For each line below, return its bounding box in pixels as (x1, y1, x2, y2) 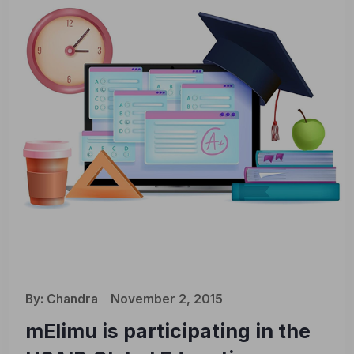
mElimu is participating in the (25, 319, 311, 343)
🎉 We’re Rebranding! (87, 320, 251, 340)
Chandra (47, 292, 98, 307)
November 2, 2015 (111, 292, 223, 307)
